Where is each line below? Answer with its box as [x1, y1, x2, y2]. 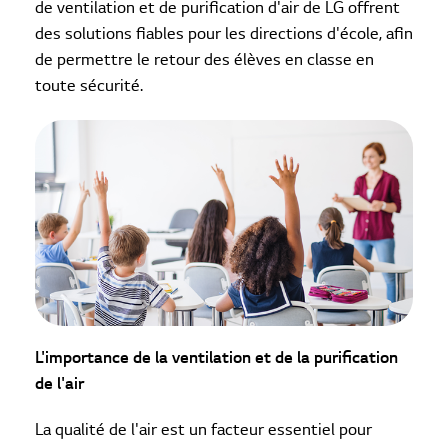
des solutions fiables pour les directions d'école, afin [35, 25, 413, 44]
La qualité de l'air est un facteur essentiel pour [35, 421, 372, 440]
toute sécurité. [35, 77, 143, 96]
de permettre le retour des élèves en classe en [35, 51, 374, 70]
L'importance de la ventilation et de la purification [35, 349, 398, 368]
